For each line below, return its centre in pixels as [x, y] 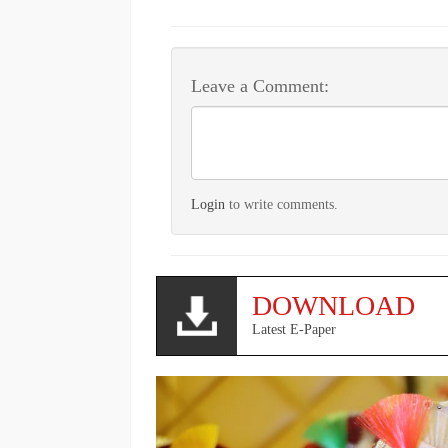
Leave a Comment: [260, 86]
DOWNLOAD [333, 306]
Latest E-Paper [294, 330]
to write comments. [281, 205]
